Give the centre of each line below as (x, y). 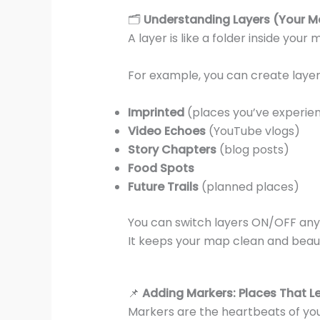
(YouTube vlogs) (252, 131)
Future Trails (163, 186)
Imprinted (156, 112)
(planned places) (249, 186)
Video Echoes (166, 131)
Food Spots (161, 168)
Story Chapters (172, 149)
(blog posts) (252, 149)
